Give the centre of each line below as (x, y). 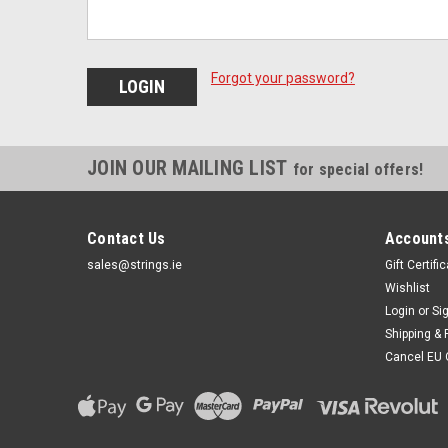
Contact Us (126, 238)
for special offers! (358, 169)
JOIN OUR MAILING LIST (190, 167)
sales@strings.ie (134, 264)
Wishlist (407, 287)
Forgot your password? (282, 78)
